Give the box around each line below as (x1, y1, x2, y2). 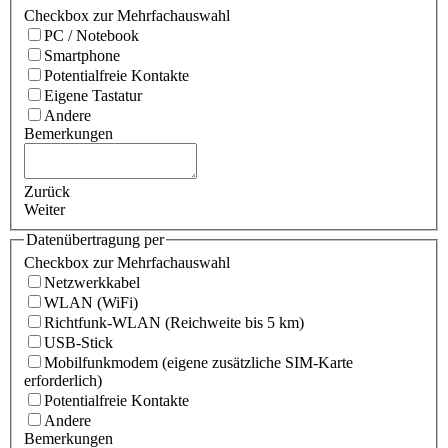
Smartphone (44, 46, 120, 64)
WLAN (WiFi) (44, 294, 138, 312)
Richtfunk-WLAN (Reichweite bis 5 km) (44, 314, 304, 332)
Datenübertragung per (26, 230, 164, 248)
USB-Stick (44, 334, 113, 352)
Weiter (24, 200, 65, 218)
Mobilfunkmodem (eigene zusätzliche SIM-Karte (44, 354, 353, 372)
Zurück (24, 182, 70, 200)
